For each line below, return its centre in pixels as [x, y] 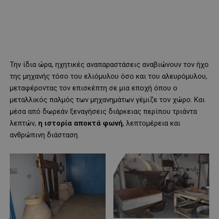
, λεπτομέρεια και [152, 123]
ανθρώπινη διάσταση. [44, 135]
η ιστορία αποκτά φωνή [80, 123]
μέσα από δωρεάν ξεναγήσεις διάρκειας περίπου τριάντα [103, 111]
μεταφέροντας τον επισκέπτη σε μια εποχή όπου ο [94, 88]
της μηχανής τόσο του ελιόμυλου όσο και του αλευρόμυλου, [109, 76]
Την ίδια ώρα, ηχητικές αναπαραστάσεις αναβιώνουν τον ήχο [109, 64]
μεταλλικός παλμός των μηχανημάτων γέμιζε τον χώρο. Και [107, 99]
